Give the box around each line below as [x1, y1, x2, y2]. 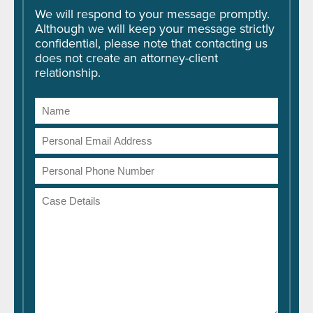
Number [35, 170, 80, 189]
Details [35, 201, 72, 219]
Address [35, 140, 80, 159]
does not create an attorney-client [35, 49, 218, 67]
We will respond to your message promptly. [35, 5, 270, 23]
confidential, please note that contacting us [35, 34, 268, 52]
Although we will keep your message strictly [35, 20, 275, 38]
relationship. [35, 64, 101, 82]
